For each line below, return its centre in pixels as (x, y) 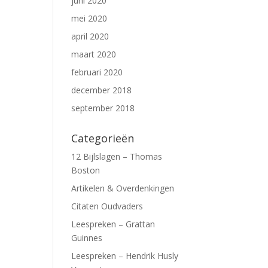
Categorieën (103, 138)
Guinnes (87, 238)
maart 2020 (94, 54)
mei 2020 (89, 18)
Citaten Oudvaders (107, 206)
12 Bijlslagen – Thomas (117, 156)
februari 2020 (97, 72)
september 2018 (103, 108)
